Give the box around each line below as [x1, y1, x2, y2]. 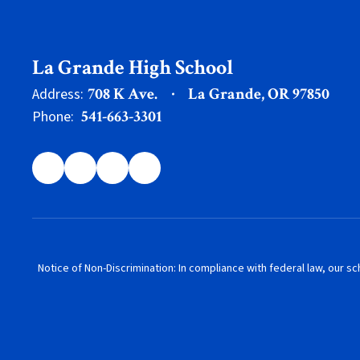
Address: [32, 84, 84, 104]
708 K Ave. [88, 84, 157, 104]
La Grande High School [32, 54, 233, 81]
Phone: [32, 107, 74, 127]
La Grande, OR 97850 [188, 84, 329, 104]
